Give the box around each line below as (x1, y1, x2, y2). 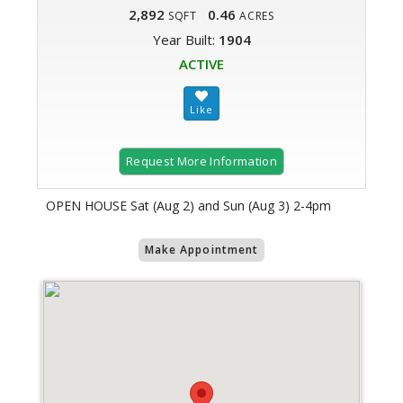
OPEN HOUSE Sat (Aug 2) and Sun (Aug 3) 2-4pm (46, 197, 331, 215)
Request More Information (126, 153, 277, 170)
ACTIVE (179, 55, 224, 74)
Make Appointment (144, 242, 259, 258)
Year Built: (152, 31, 219, 49)
